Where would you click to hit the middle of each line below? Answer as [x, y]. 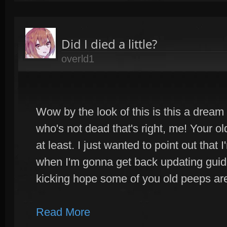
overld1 [78, 59]
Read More [63, 212]
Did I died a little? [109, 44]
